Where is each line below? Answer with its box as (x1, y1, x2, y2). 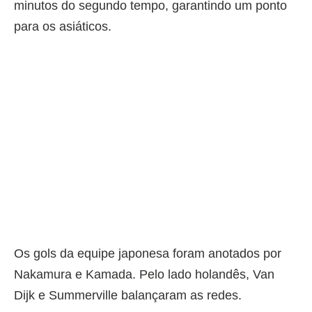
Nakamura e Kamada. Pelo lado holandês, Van (14, 267, 274, 281)
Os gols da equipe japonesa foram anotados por (14, 246, 281, 260)
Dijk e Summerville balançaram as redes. (14, 288, 242, 302)
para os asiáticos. (14, 19, 111, 33)
